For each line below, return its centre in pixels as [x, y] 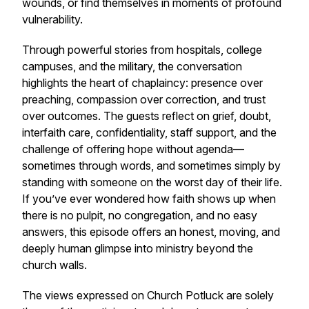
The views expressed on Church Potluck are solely [148, 295]
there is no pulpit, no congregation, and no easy [140, 215]
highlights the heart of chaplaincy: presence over [142, 83]
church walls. [54, 265]
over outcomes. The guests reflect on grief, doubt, [147, 116]
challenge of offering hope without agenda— [133, 149]
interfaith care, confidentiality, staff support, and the [149, 132]
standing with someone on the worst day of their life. [152, 182]
